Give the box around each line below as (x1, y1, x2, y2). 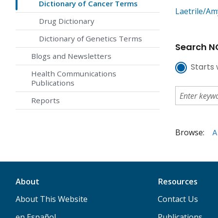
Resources (157, 176, 198, 187)
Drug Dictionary (39, 16, 94, 26)
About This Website (16, 194, 88, 205)
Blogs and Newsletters (31, 51, 111, 61)
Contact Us (157, 194, 198, 205)
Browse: (175, 127, 204, 138)
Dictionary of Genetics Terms (39, 34, 142, 44)
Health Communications (31, 69, 116, 79)
